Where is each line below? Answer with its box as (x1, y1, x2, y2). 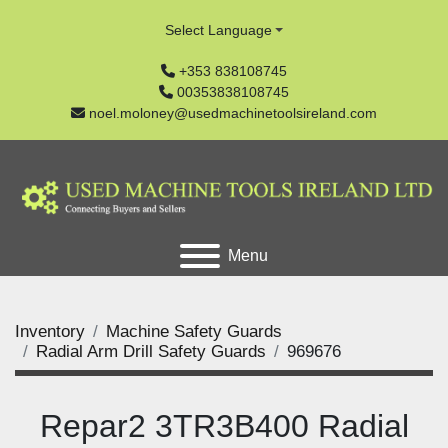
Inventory (15, 322, 85, 341)
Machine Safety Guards (106, 322, 282, 341)
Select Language (164, 22, 272, 38)
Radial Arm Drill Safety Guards (36, 342, 266, 361)
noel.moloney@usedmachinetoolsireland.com (89, 105, 377, 121)
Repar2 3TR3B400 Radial (39, 408, 409, 444)
